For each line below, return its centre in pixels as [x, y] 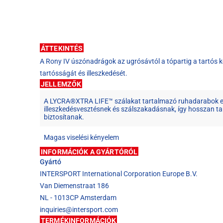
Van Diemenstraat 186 [74, 186]
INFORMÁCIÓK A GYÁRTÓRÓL [89, 152]
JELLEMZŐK [61, 84]
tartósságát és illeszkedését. [84, 73]
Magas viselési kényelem [81, 138]
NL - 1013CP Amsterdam [78, 198]
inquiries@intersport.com [79, 210]
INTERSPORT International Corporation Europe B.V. [119, 174]
